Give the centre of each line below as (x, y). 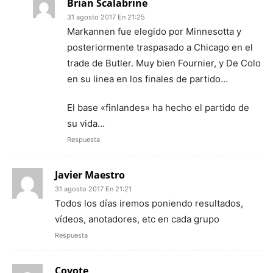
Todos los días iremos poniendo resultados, (149, 204)
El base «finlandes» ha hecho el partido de (158, 108)
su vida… (86, 124)
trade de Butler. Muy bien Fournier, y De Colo (164, 63)
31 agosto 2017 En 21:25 (106, 17)
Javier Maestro (90, 175)
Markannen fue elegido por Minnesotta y (154, 32)
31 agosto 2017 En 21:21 (93, 189)
